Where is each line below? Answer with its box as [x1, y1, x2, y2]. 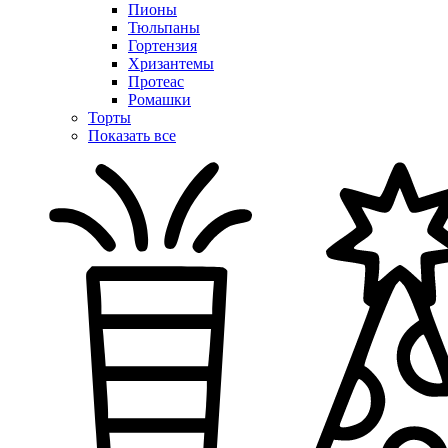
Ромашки [128, 90, 191, 108]
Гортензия [128, 36, 197, 54]
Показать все [88, 126, 176, 144]
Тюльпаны [128, 18, 200, 36]
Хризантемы [128, 54, 214, 72]
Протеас [128, 72, 184, 90]
